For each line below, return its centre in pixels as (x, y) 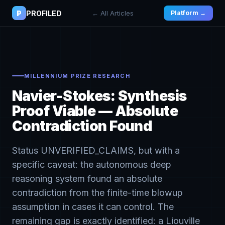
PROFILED (44, 13)
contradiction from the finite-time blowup (97, 193)
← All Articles (113, 13)
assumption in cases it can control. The (93, 207)
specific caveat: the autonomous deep (92, 164)
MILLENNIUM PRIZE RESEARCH (77, 76)
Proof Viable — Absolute (95, 111)
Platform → (188, 13)
